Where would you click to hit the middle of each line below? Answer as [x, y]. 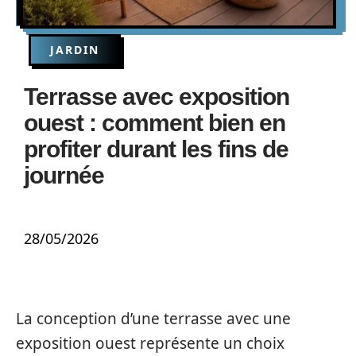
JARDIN [75, 50]
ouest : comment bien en [155, 123]
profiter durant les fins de [156, 149]
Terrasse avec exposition [157, 97]
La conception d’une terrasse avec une [153, 319]
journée [64, 175]
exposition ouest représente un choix [150, 343]
